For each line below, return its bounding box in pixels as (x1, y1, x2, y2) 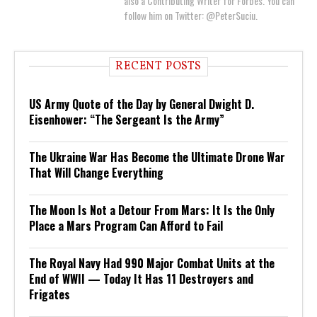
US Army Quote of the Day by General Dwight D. (29, 95, 254, 113)
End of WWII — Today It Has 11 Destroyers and (29, 270, 253, 287)
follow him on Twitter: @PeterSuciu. (124, 7, 258, 23)
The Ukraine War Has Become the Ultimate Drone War (29, 148, 285, 166)
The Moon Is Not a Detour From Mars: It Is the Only (29, 201, 275, 219)
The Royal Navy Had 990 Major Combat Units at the (29, 254, 275, 272)
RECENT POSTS (115, 58, 202, 74)
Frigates (29, 285, 70, 303)
